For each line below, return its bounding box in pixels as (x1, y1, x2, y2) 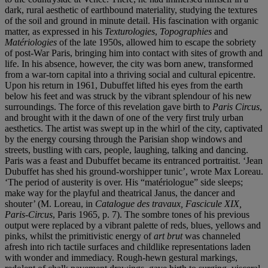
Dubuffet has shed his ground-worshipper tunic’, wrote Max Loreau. (5, 166, 263, 176)
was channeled (185, 230, 240, 241)
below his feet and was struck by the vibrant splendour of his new (5, 90, 252, 101)
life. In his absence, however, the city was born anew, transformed (5, 58, 253, 69)
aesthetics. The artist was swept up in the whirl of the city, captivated (5, 123, 263, 133)
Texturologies (105, 26, 155, 36)
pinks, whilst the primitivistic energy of (5, 230, 154, 241)
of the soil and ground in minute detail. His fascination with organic (5, 15, 258, 26)
